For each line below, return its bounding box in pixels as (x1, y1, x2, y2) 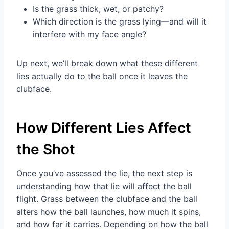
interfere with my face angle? (33, 29, 146, 40)
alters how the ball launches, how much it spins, (16, 207, 201, 217)
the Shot (16, 141, 75, 158)
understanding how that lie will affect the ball (16, 181, 192, 192)
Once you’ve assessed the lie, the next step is (16, 168, 192, 179)
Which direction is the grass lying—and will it (33, 16, 207, 27)
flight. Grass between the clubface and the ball (16, 194, 197, 204)
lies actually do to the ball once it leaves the (16, 71, 188, 82)
